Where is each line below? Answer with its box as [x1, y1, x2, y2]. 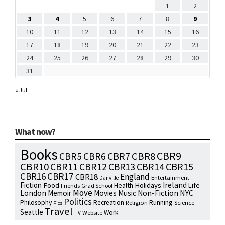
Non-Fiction [138, 188, 178, 198]
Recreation [93, 198, 124, 207]
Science [174, 198, 194, 207]
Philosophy [20, 198, 52, 207]
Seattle [20, 207, 43, 217]
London [20, 188, 46, 198]
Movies [94, 188, 117, 198]
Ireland [163, 180, 187, 190]
